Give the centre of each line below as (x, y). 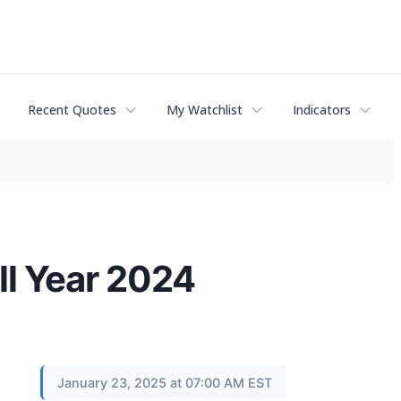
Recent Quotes (72, 110)
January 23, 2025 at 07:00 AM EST (165, 382)
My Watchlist (205, 110)
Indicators (322, 110)
